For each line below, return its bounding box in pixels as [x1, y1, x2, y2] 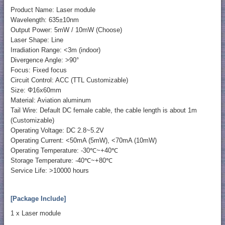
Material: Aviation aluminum [10, 96, 91, 104]
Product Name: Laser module [10, 6, 95, 14]
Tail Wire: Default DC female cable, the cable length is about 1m [10, 106, 197, 115]
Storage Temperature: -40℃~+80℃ [10, 157, 113, 165]
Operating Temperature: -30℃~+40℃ [10, 147, 118, 155]
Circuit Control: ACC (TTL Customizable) [10, 76, 128, 84]
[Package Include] [10, 195, 66, 203]
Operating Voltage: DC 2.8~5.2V [10, 127, 104, 135]
